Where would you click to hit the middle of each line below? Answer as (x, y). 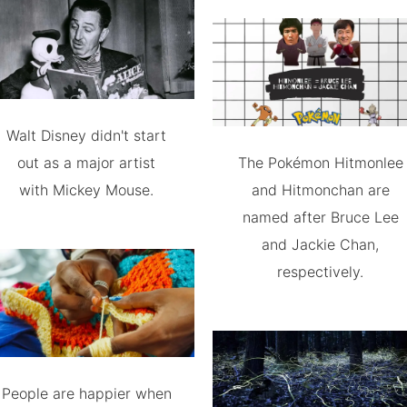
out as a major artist (87, 162)
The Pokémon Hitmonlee (320, 162)
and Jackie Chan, (321, 244)
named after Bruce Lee (320, 217)
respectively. (321, 271)
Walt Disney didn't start (87, 135)
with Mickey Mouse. (87, 189)
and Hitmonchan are (320, 189)
